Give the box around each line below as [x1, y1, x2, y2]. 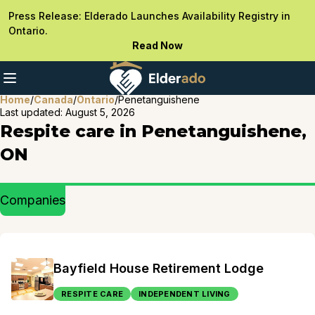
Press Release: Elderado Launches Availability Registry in [8, 10, 290, 22]
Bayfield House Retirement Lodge [53, 261, 264, 276]
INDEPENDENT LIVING [139, 289, 231, 299]
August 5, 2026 [65, 106, 135, 118]
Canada [34, 94, 73, 105]
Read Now [132, 39, 183, 51]
